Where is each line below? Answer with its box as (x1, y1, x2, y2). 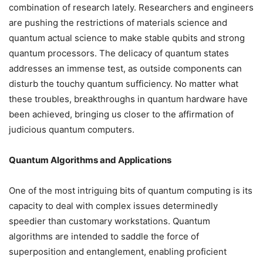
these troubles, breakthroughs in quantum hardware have (9, 93, 248, 105)
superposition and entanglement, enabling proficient (9, 246, 227, 258)
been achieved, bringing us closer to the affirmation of (9, 109, 234, 120)
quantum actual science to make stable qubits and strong (9, 32, 245, 44)
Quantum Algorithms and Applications (9, 154, 171, 166)
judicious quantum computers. (9, 124, 134, 136)
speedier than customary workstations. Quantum (9, 215, 210, 227)
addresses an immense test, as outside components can (9, 63, 242, 75)
